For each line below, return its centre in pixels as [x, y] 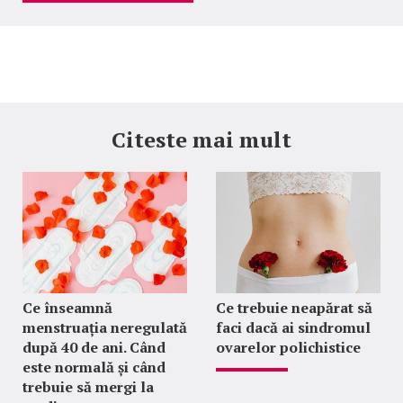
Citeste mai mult [201, 140]
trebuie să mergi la [88, 387]
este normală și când [94, 367]
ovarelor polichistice [288, 348]
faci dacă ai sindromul [293, 328]
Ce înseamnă [67, 308]
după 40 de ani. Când [94, 348]
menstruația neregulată [105, 328]
